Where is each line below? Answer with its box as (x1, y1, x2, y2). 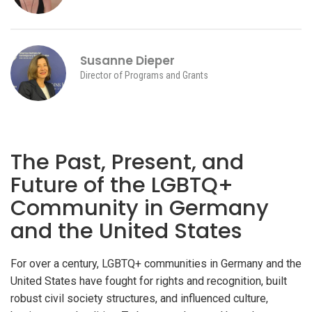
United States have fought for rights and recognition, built (10, 274, 287, 288)
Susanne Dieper (80, 52, 175, 69)
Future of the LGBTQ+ (10, 170, 233, 200)
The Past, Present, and (10, 147, 244, 177)
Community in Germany (10, 193, 269, 223)
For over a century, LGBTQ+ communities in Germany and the (10, 257, 302, 270)
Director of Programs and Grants (80, 70, 208, 81)
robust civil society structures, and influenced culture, (10, 292, 268, 305)
